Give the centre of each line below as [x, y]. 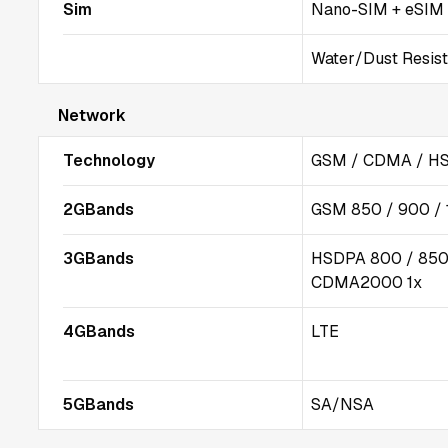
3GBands [98, 258]
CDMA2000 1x [367, 282]
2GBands [98, 209]
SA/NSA [343, 404]
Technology [109, 160]
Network [92, 115]
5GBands [98, 404]
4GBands [99, 331]
